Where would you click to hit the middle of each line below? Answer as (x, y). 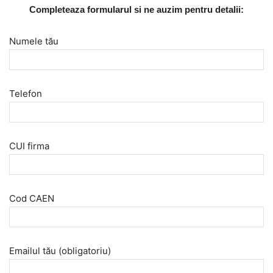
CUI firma (29, 146)
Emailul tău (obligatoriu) (60, 250)
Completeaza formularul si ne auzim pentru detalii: (136, 9)
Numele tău (34, 41)
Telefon (26, 93)
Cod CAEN (32, 198)
